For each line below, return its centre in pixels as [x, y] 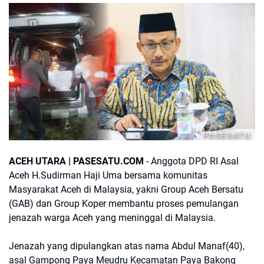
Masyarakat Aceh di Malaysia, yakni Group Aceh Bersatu [126, 189]
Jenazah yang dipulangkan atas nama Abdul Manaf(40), [127, 246]
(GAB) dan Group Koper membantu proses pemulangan [124, 204]
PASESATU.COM [108, 161]
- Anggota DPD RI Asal [191, 161]
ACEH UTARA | [41, 161]
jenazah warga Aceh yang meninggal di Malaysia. [112, 218]
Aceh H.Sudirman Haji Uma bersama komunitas [108, 175]
